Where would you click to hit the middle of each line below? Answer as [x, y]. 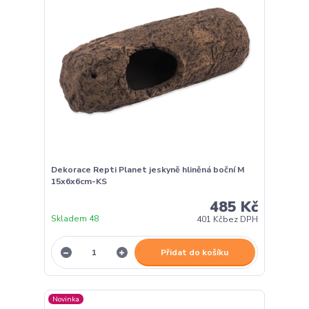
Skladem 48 [76, 218]
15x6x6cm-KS [79, 182]
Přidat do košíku [195, 252]
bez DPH [241, 219]
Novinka [66, 299]
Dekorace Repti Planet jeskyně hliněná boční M [148, 170]
